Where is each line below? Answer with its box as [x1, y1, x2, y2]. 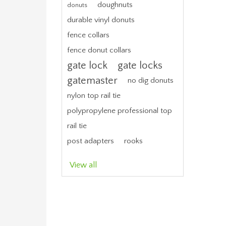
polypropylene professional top [67, 106, 172, 115]
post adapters [67, 137, 114, 145]
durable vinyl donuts [67, 16, 135, 24]
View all [70, 160, 97, 169]
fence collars [67, 31, 109, 39]
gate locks [118, 60, 162, 71]
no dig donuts [128, 76, 174, 85]
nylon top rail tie [67, 91, 121, 100]
